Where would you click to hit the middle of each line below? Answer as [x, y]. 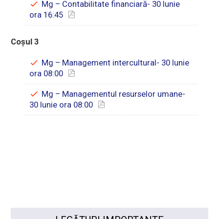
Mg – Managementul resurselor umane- [114, 94]
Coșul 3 [25, 42]
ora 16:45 [46, 15]
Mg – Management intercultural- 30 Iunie [116, 63]
